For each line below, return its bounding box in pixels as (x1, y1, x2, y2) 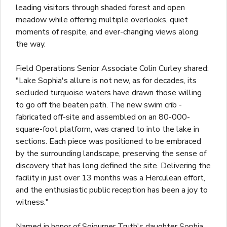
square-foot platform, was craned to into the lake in (16, 124, 199, 135)
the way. (16, 39, 46, 50)
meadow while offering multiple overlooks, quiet (16, 14, 188, 26)
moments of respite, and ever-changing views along (16, 26, 198, 38)
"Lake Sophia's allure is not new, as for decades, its (16, 75, 197, 87)
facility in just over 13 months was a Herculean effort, (16, 172, 205, 184)
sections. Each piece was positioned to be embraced (16, 136, 201, 147)
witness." (16, 197, 49, 208)
